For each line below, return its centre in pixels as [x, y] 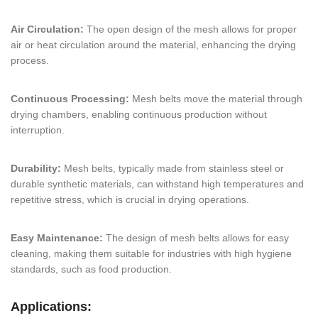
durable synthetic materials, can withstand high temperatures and [157, 184]
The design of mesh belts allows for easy [196, 238]
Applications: [51, 307]
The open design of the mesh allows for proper [190, 29]
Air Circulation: [47, 29]
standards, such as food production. [91, 269]
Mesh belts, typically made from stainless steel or [172, 169]
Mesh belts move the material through [216, 99]
